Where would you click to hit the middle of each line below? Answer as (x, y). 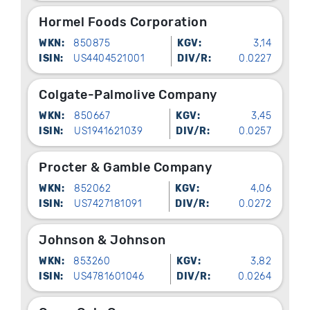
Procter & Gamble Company (125, 168)
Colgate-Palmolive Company (128, 95)
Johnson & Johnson (102, 240)
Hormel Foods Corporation (123, 22)
